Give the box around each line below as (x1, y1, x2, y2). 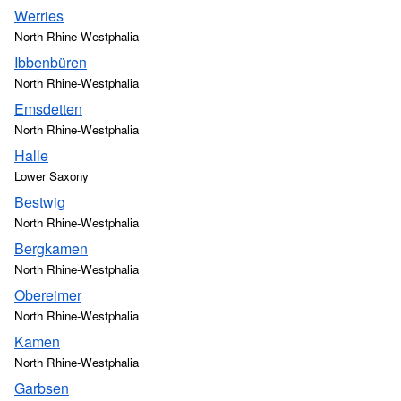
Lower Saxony (14, 167, 89, 184)
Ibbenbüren (14, 52, 87, 73)
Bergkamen (14, 238, 88, 259)
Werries (14, 5, 64, 26)
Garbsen (14, 378, 69, 398)
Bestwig (14, 192, 65, 212)
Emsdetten (14, 98, 82, 119)
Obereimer (14, 285, 81, 305)
